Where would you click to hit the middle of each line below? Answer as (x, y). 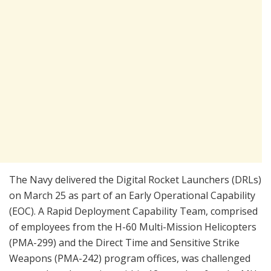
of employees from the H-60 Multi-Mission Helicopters (133, 227)
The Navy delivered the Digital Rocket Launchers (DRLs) (135, 179)
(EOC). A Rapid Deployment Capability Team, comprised (133, 211)
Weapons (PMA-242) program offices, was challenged (130, 258)
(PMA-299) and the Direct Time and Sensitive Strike (124, 242)
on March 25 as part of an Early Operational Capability (132, 195)
